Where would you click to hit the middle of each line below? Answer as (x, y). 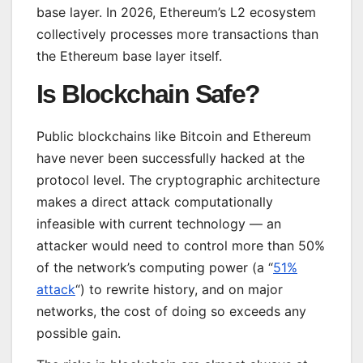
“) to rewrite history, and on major (179, 289)
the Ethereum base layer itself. (129, 56)
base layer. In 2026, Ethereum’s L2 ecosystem (176, 12)
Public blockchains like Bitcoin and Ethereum (174, 136)
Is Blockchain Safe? (148, 94)
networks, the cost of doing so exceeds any (171, 311)
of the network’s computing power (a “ (155, 267)
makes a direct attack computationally (155, 201)
